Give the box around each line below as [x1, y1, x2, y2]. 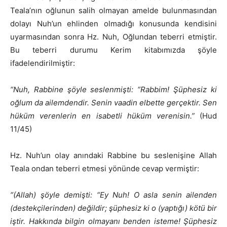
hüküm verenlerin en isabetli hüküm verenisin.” [10, 111, 195, 121]
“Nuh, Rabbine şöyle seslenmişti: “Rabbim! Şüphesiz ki [10, 85, 217, 95]
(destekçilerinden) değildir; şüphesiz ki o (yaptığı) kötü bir [10, 203, 217, 213]
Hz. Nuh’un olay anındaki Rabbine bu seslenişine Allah [10, 150, 217, 161]
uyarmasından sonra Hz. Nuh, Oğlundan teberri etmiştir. [10, 32, 217, 42]
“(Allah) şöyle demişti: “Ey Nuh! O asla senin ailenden [10, 190, 217, 200]
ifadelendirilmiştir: [10, 58, 75, 68]
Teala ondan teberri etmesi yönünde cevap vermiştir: [10, 164, 199, 174]
